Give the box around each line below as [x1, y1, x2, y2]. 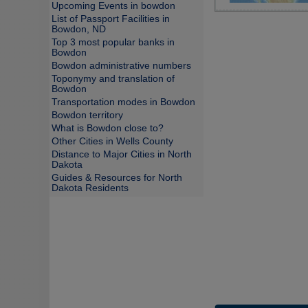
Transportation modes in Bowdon [52, 97, 195, 107]
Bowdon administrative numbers [52, 60, 191, 71]
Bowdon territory [52, 110, 123, 120]
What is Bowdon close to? [52, 123, 164, 133]
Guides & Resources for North [52, 173, 182, 183]
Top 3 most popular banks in [52, 37, 175, 47]
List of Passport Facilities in [52, 14, 170, 24]
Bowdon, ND [52, 24, 106, 34]
